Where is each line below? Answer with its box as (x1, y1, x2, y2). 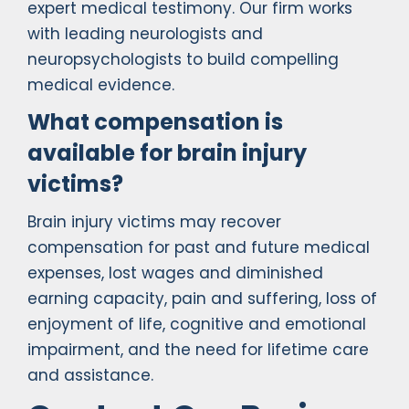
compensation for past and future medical (27, 236, 370, 259)
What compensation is (27, 107, 283, 138)
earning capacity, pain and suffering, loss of (27, 288, 377, 310)
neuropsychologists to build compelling (27, 48, 339, 71)
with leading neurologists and (27, 23, 263, 46)
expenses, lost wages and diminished (27, 262, 323, 285)
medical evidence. (27, 74, 174, 97)
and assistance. (27, 364, 153, 387)
